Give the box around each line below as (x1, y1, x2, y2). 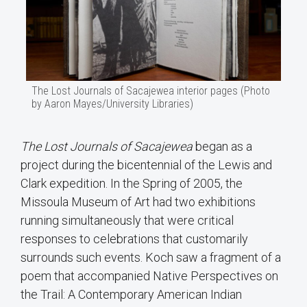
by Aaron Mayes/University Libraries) (32, 97, 193, 110)
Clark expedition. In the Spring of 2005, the (21, 176, 243, 191)
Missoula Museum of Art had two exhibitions (21, 195, 256, 210)
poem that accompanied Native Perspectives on (21, 269, 278, 284)
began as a (193, 139, 252, 154)
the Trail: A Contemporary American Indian (21, 287, 242, 302)
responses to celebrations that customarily (21, 232, 248, 247)
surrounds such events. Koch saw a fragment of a (21, 250, 281, 265)
